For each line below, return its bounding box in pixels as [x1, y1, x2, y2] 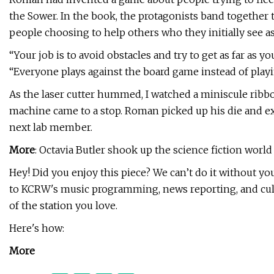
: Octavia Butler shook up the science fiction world [35, 144, 272, 157]
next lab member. [9, 121, 92, 134]
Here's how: [9, 222, 64, 235]
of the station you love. [9, 199, 117, 212]
